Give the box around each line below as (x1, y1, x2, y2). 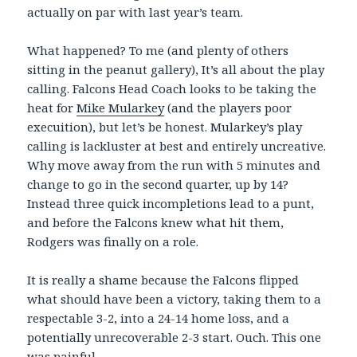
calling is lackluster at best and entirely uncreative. (27, 138, 327, 155)
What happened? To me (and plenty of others (27, 42, 289, 59)
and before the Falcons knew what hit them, (27, 214, 284, 231)
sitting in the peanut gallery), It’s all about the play (27, 61, 325, 78)
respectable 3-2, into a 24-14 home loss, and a (27, 310, 290, 327)
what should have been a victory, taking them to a (27, 291, 322, 308)
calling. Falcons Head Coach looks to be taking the (27, 80, 317, 97)
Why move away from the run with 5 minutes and (27, 157, 321, 174)
